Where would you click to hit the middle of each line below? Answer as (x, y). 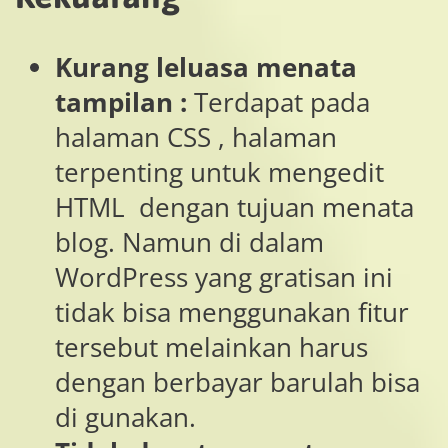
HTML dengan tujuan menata (234, 208)
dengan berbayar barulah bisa (237, 383)
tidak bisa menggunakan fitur (232, 313)
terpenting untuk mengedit (219, 173)
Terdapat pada (282, 103)
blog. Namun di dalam (189, 243)
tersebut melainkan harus (211, 348)
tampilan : (124, 103)
